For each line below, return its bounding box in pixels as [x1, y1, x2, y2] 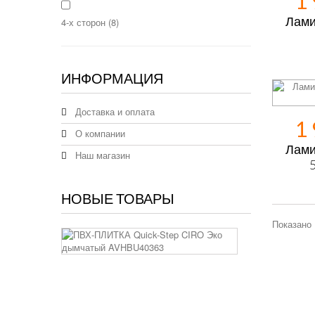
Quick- [251, 253, 281, 266]
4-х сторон [61, 15, 108, 29]
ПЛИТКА [251, 240, 293, 253]
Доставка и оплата [72, 105, 155, 118]
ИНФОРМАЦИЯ [61, 70, 163, 86]
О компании [72, 127, 125, 140]
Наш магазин [72, 148, 130, 162]
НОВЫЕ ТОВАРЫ [61, 190, 174, 207]
